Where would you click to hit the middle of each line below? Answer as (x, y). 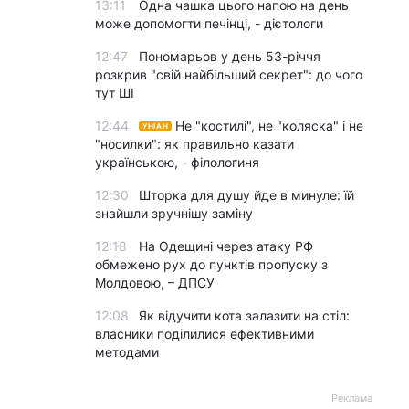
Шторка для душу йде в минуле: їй (246, 195)
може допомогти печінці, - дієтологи (209, 23)
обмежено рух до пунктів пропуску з (211, 264)
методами (127, 352)
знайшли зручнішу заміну (174, 213)
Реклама (352, 398)
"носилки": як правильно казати (194, 144)
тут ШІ (115, 93)
